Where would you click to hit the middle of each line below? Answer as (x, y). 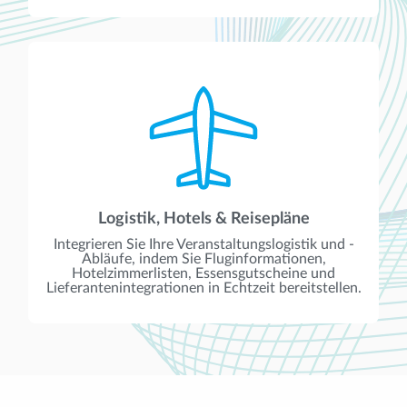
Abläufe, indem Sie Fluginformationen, (203, 259)
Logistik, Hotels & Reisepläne (203, 219)
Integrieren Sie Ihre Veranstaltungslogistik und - (203, 245)
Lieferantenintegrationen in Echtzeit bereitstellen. (203, 288)
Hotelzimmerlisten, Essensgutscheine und (203, 274)
